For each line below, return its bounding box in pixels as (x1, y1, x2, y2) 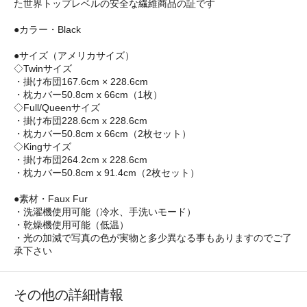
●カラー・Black (14, 24, 81, 36)
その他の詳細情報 (14, 287, 123, 303)
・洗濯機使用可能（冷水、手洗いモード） (14, 206, 196, 218)
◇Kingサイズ (14, 141, 71, 153)
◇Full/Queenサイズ (14, 102, 100, 114)
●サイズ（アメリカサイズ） (14, 50, 134, 62)
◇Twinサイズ (14, 63, 72, 75)
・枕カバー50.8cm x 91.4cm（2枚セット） (14, 167, 199, 179)
